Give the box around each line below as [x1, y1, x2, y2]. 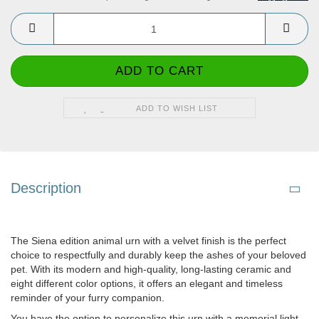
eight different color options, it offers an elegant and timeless [11, 278, 283, 290]
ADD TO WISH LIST [136, 104, 219, 113]
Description [11, 180, 81, 197]
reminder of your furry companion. [11, 292, 164, 304]
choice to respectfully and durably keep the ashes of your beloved [11, 249, 306, 261]
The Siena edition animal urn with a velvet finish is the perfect [11, 235, 286, 247]
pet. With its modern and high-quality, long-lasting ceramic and [11, 263, 291, 276]
